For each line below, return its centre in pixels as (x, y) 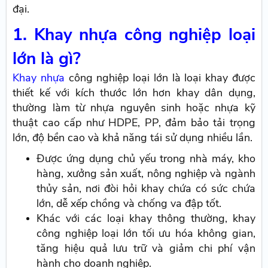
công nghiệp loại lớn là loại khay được (160, 78)
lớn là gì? (47, 59)
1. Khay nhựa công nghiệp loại (134, 35)
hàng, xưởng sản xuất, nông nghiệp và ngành (146, 174)
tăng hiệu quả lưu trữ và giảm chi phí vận (146, 249)
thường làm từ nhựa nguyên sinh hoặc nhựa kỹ (134, 108)
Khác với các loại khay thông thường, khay (146, 219)
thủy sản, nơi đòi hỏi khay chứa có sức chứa (146, 189)
